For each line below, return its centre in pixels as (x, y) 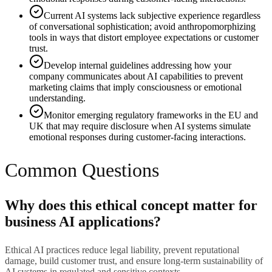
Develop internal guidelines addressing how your (138, 66)
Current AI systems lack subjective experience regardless (152, 16)
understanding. (57, 98)
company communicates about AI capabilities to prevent (136, 76)
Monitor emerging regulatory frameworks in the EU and (151, 115)
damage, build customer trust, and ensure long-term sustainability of (134, 261)
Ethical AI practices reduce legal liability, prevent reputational (122, 250)
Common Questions (82, 170)
